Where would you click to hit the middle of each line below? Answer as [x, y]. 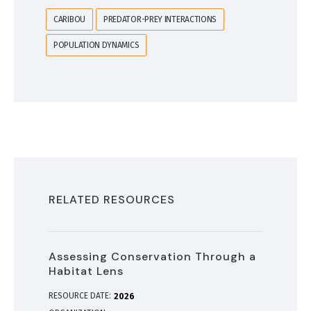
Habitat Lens [86, 271]
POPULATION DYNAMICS [96, 45]
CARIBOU [69, 19]
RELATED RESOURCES [112, 200]
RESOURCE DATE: [80, 296]
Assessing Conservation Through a [152, 257]
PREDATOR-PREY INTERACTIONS [160, 19]
